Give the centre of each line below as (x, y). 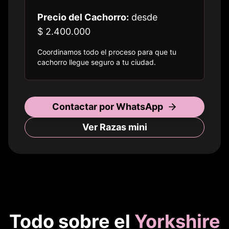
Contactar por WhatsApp (107, 107)
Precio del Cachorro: (83, 17)
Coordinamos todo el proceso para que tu (107, 52)
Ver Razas (105, 127)
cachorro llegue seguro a (80, 62)
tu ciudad (138, 62)
